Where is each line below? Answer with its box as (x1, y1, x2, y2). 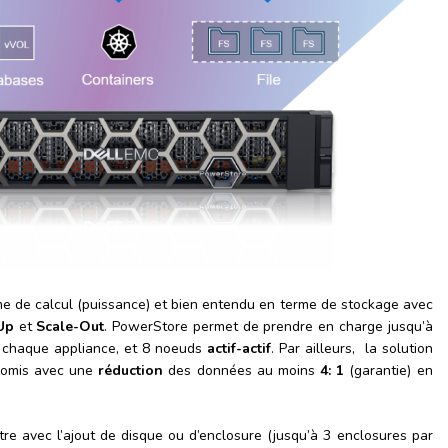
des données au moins (163, 361, 321, 381)
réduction (98, 361, 164, 381)
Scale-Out (36, 317, 105, 337)
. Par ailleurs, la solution (270, 339, 433, 359)
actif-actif (206, 339, 271, 359)
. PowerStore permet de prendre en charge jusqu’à (104, 317, 433, 337)
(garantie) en (349, 361, 433, 381)
